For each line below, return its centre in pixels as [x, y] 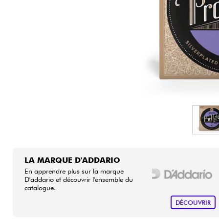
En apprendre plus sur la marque [74, 171]
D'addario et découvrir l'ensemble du [78, 179]
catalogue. [40, 187]
